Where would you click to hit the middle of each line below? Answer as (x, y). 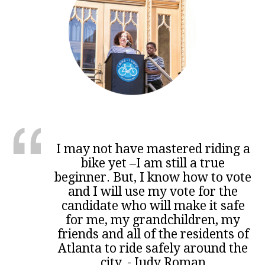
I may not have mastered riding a (153, 148)
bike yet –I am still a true (153, 163)
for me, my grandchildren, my (153, 219)
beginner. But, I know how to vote (153, 177)
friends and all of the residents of (153, 234)
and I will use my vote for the (153, 191)
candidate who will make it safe (153, 205)
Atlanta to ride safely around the (153, 248)
